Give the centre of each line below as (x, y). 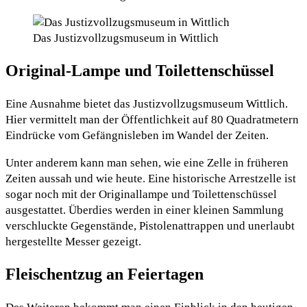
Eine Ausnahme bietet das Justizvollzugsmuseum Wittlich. (147, 104)
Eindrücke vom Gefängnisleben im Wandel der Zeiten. (137, 136)
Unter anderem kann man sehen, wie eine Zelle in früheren (147, 163)
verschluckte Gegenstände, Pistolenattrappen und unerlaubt (150, 226)
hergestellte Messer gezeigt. (73, 242)
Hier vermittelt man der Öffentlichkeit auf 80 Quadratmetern (152, 120)
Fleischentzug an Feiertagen (105, 274)
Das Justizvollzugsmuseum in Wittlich (126, 38)
